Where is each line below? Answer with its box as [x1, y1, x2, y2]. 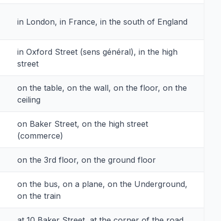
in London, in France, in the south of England [17, 16, 187, 27]
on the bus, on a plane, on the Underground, [17, 179, 187, 189]
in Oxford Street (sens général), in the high [17, 46, 178, 57]
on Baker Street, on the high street [17, 118, 148, 129]
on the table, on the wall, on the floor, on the [17, 82, 187, 93]
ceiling [17, 94, 40, 105]
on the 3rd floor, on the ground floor [17, 154, 156, 165]
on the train [17, 190, 61, 201]
